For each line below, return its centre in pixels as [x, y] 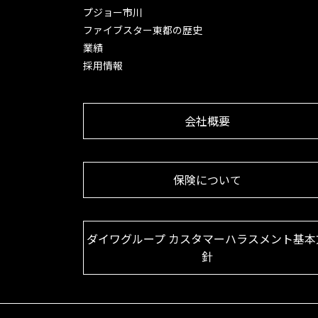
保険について [207, 179]
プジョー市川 [113, 12]
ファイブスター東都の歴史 [143, 29]
